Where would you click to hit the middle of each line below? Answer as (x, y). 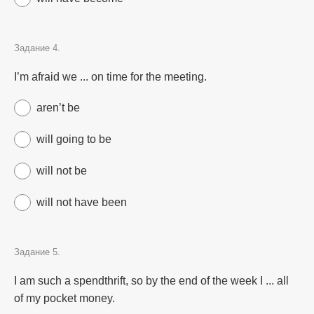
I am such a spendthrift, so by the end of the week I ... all (151, 281)
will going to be (74, 139)
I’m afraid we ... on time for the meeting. (110, 77)
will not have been (82, 202)
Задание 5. (37, 252)
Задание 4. (37, 48)
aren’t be (58, 108)
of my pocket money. (64, 298)
